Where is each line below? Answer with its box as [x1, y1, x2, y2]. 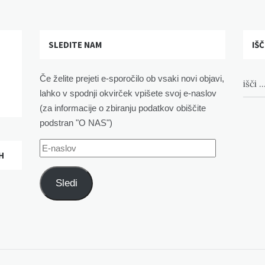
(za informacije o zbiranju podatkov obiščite [40, 102, 206, 113]
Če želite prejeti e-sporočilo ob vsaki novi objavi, [40, 73, 225, 83]
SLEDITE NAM [49, 38, 102, 50]
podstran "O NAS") [40, 117, 113, 128]
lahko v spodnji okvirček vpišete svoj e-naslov [40, 88, 217, 98]
